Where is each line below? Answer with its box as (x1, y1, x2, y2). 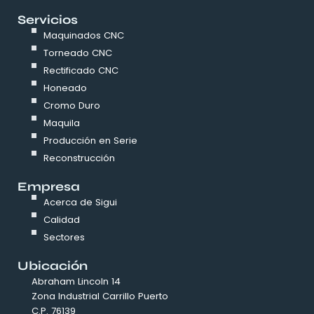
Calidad (43, 213, 81, 227)
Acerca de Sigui (43, 196, 118, 210)
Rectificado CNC (43, 64, 119, 78)
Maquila (43, 116, 81, 130)
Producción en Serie (43, 134, 138, 148)
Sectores (43, 231, 86, 245)
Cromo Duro (43, 99, 101, 113)
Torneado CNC (43, 46, 113, 60)
